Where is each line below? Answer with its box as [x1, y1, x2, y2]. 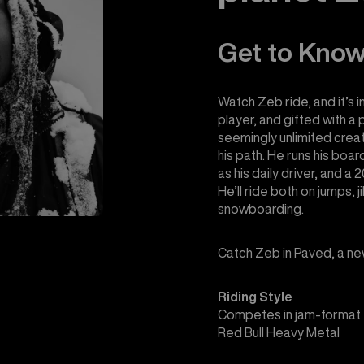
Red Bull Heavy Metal [217, 326, 340, 340]
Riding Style [217, 290, 292, 304]
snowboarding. [217, 202, 304, 216]
